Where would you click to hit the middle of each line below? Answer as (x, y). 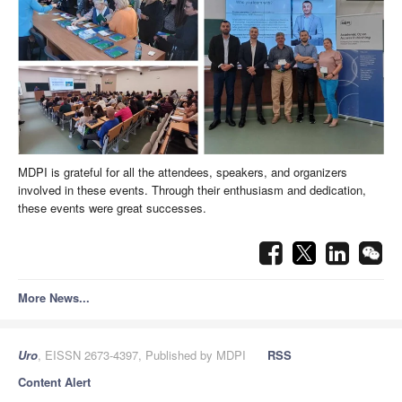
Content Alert (54, 382)
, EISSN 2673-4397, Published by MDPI (142, 355)
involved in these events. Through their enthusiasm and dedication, (192, 190)
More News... (54, 298)
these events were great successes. (112, 208)
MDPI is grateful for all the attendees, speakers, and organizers (183, 172)
